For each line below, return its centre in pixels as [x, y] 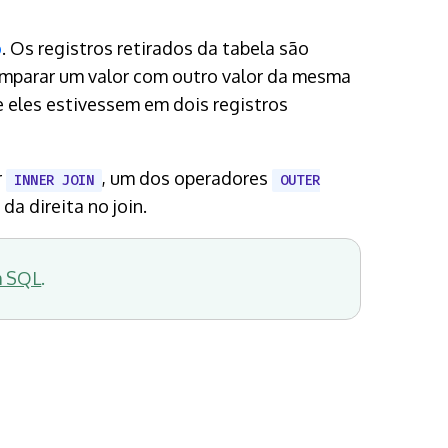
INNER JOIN [54, 180]
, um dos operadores [187, 177]
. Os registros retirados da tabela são [155, 47]
